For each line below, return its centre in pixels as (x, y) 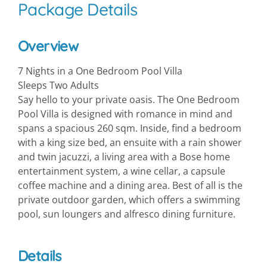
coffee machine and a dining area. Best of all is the (130, 185)
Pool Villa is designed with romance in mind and (125, 114)
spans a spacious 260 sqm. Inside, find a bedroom (130, 128)
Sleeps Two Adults (58, 85)
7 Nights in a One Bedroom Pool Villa (100, 71)
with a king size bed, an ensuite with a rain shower (130, 142)
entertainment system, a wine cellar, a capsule (122, 171)
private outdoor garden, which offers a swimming (129, 199)
